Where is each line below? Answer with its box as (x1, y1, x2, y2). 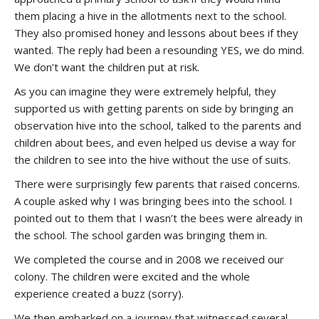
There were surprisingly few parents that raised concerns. (14, 177, 300, 191)
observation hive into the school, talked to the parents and (14, 118, 301, 132)
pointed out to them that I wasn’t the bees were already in (14, 211, 303, 225)
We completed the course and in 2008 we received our (14, 252, 284, 266)
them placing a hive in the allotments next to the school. (14, 9, 286, 23)
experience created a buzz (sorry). (14, 286, 184, 300)
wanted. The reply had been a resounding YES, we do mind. (14, 43, 304, 57)
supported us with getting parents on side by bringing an (14, 101, 293, 115)
